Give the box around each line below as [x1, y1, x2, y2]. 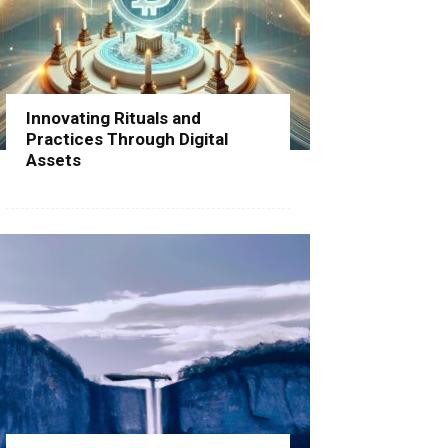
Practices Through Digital [26, 129, 228, 149]
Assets [26, 150, 81, 170]
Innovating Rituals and [26, 108, 201, 128]
